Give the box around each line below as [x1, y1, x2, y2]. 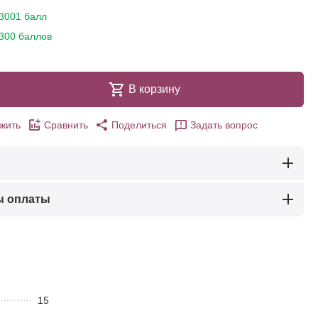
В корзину [128, 82, 180, 95]
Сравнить [44, 119, 88, 131]
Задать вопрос [190, 119, 258, 131]
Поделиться [111, 119, 167, 131]
